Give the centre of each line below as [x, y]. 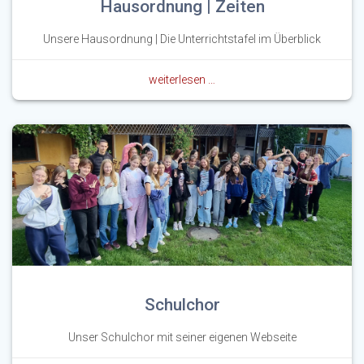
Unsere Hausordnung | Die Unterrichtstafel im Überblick [182, 39]
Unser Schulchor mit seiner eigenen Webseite [182, 337]
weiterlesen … [182, 80]
